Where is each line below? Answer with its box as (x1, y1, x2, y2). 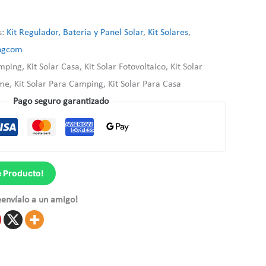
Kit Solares (148, 27, 189, 37)
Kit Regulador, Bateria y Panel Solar (7, 27, 144, 37)
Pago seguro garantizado (12, 96, 109, 106)
